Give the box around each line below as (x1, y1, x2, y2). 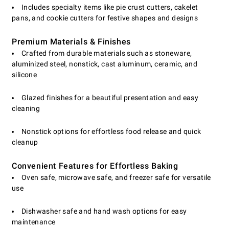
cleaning (12, 104, 40, 113)
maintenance (12, 218, 56, 226)
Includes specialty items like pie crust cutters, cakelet (21, 3, 198, 12)
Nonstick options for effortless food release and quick (21, 127, 201, 136)
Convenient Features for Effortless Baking (12, 161, 178, 171)
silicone (12, 71, 37, 79)
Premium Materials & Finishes (12, 37, 131, 47)
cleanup (12, 138, 38, 147)
